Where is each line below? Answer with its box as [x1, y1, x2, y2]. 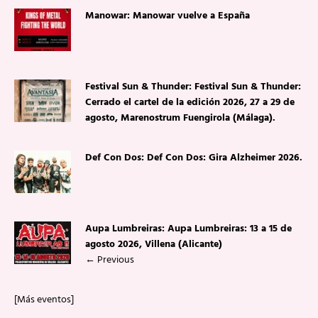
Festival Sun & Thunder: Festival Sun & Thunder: [85, 79, 301, 96]
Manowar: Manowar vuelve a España [85, 8, 250, 25]
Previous [95, 252, 134, 269]
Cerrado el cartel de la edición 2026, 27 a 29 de [85, 94, 295, 111]
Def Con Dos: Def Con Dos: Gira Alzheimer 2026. [85, 150, 302, 167]
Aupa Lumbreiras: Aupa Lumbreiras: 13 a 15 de [85, 221, 292, 238]
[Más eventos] [14, 292, 74, 309]
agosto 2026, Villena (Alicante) [85, 236, 222, 253]
